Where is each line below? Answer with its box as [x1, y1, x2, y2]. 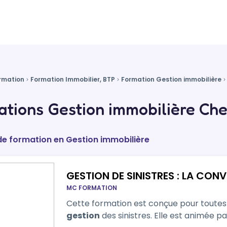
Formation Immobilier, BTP [30, 75, 115, 84]
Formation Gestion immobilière [121, 75, 221, 84]
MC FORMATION [66, 183, 117, 192]
